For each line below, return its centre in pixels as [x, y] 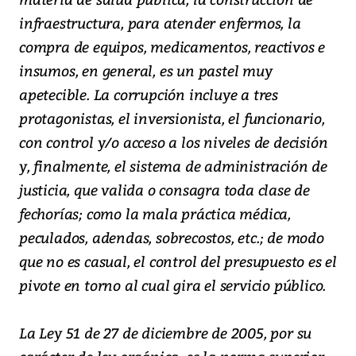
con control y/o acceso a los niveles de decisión [174, 142]
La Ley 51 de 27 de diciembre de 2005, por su [166, 333]
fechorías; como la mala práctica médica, [155, 214]
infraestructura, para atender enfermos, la [160, 23]
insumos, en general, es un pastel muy [146, 71]
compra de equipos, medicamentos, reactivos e [172, 47]
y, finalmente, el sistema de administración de [173, 166]
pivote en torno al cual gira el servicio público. [173, 285]
